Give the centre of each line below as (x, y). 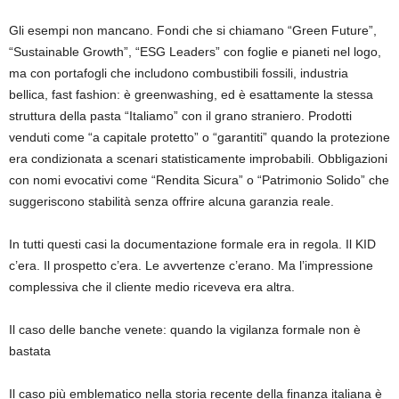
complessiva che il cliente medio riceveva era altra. (152, 286)
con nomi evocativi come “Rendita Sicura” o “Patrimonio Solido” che (199, 179)
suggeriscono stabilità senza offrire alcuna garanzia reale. (171, 201)
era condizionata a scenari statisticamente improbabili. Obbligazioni (198, 158)
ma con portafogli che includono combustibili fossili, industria (179, 73)
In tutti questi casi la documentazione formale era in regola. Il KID (192, 244)
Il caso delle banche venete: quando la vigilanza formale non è (185, 329)
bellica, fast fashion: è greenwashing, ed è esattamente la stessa (191, 94)
